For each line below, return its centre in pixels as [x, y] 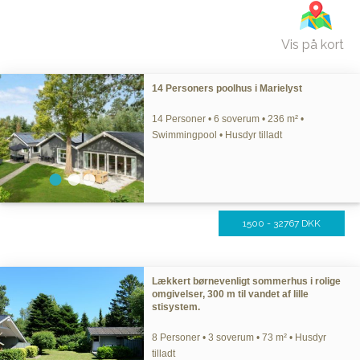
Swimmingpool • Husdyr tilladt [217, 135]
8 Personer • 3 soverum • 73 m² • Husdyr [239, 337]
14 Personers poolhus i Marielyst [227, 88]
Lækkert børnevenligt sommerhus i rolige [247, 281]
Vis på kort [313, 45]
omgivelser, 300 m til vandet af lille [231, 294]
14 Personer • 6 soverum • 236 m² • [228, 119]
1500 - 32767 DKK [282, 223]
